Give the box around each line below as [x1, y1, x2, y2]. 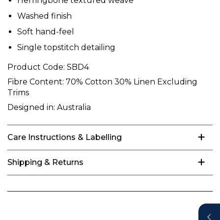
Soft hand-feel [17, 27, 74, 36]
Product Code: [7, 62, 65, 72]
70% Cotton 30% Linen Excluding [64, 77, 197, 86]
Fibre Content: [7, 77, 64, 86]
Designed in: [7, 102, 55, 112]
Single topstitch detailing [17, 42, 115, 52]
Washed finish [17, 11, 72, 21]
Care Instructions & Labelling [7, 132, 122, 142]
